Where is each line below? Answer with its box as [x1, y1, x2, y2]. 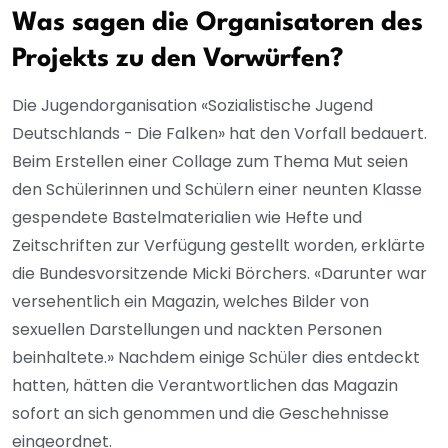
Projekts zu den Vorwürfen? [12, 45, 344, 72]
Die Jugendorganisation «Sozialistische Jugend [12, 93, 373, 117]
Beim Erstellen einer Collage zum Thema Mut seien [12, 149, 408, 173]
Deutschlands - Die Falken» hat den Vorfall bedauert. [12, 121, 427, 145]
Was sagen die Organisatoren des [12, 9, 423, 36]
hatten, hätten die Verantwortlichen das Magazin [12, 373, 398, 397]
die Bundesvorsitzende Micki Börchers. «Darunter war [12, 261, 427, 285]
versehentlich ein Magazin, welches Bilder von [12, 289, 369, 313]
